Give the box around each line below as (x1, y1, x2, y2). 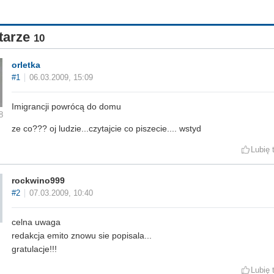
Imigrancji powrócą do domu (12, 102, 121, 112)
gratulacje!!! (12, 244, 57, 254)
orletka (12, 60, 40, 70)
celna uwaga (12, 217, 61, 228)
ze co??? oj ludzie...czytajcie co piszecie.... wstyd (12, 124, 201, 134)
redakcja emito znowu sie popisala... (12, 231, 152, 241)
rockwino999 (12, 176, 65, 186)
